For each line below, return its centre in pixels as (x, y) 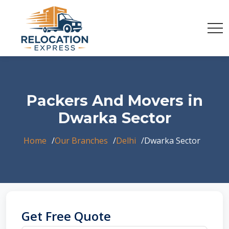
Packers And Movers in (114, 100)
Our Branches (81, 141)
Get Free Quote (66, 216)
